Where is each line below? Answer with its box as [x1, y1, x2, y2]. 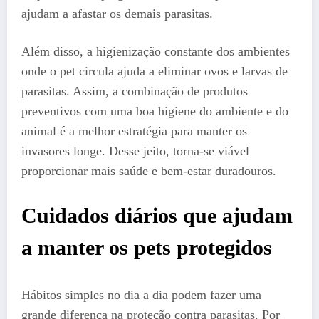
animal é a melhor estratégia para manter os [21, 124, 247, 139]
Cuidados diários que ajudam [21, 203, 293, 227]
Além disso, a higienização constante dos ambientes [21, 44, 290, 59]
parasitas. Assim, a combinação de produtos [21, 84, 248, 99]
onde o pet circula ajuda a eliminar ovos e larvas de [21, 64, 288, 79]
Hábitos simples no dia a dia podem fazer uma [21, 287, 261, 302]
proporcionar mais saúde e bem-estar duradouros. [21, 164, 276, 179]
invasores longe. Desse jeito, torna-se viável [21, 144, 249, 159]
